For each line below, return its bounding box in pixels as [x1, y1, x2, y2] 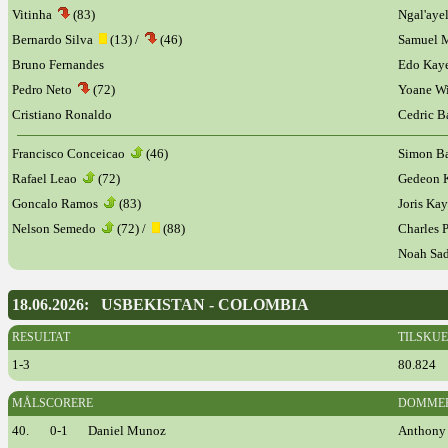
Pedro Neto [12, 82, 78, 97]
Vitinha [12, 7, 58, 22]
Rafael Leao [12, 171, 83, 186]
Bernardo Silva [12, 32, 99, 47]
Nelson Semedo [12, 221, 102, 236]
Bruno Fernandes [12, 57, 104, 72]
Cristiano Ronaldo [12, 107, 112, 122]
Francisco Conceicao [12, 146, 131, 161]
